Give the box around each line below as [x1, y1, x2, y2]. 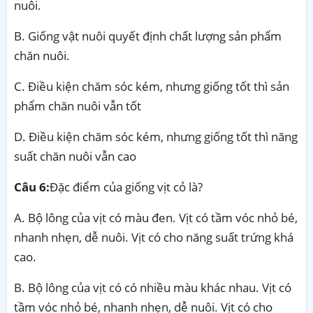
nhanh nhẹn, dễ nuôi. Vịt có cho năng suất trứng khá [14, 228, 293, 245]
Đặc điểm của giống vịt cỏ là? [50, 178, 203, 195]
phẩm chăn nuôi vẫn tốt [14, 97, 141, 114]
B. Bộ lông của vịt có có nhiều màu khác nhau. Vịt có [14, 279, 291, 296]
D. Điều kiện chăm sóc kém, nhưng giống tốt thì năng [14, 128, 298, 145]
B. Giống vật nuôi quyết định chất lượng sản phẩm [14, 27, 282, 44]
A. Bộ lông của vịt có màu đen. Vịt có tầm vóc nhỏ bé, [14, 209, 298, 226]
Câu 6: [14, 178, 50, 195]
